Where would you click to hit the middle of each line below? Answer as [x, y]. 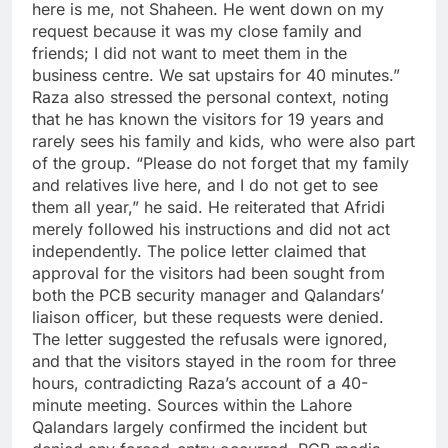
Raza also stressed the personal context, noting [210, 97]
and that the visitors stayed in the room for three [214, 361]
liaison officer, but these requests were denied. [208, 317]
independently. [87, 251]
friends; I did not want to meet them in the [189, 53]
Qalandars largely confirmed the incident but [199, 427]
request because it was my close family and [197, 31]
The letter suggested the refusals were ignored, [210, 339]
